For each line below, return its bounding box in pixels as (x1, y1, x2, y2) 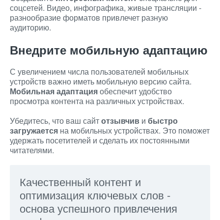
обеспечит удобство (98, 85, 172, 97)
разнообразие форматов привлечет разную (10, 12, 168, 23)
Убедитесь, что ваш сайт (10, 115, 101, 126)
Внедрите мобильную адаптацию (10, 41, 208, 58)
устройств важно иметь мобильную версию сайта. (10, 76, 192, 87)
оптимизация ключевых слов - (20, 187, 170, 202)
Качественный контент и (20, 174, 141, 189)
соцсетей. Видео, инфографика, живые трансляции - (10, 2, 201, 13)
